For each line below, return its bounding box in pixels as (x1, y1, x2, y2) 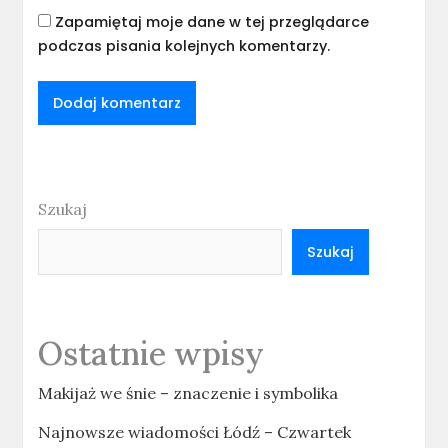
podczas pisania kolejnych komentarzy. (38, 36, 331, 57)
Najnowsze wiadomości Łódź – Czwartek (38, 422, 352, 443)
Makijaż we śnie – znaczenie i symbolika (38, 383, 339, 404)
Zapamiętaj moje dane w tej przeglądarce (55, 12, 370, 33)
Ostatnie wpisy (38, 333, 265, 375)
